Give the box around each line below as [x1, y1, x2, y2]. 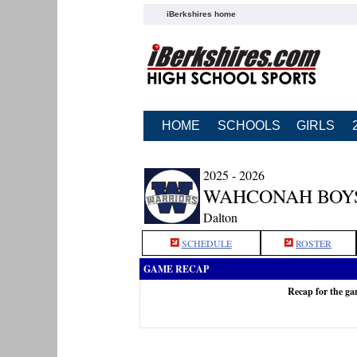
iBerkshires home [166, 9, 236, 18]
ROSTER [296, 237, 331, 249]
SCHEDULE [181, 237, 232, 249]
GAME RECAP [143, 262, 209, 276]
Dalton [202, 209, 237, 226]
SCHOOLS [217, 119, 280, 132]
